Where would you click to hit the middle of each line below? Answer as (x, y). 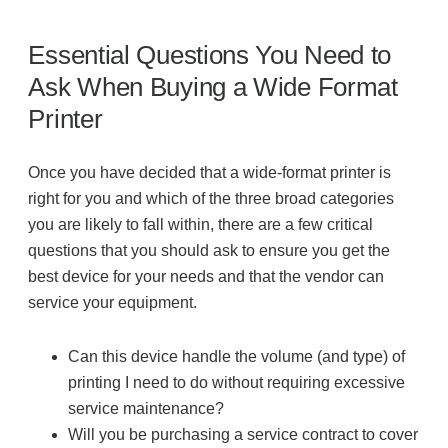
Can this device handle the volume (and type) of (237, 357)
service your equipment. (113, 303)
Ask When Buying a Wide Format (213, 87)
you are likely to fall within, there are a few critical (201, 225)
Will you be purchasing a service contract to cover (243, 435)
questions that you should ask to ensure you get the (209, 251)
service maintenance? (146, 409)
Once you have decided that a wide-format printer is (210, 173)
